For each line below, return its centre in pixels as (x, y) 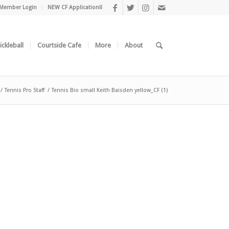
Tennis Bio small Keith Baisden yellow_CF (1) (109, 90)
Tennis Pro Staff (24, 90)
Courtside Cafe (59, 45)
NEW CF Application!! (75, 7)
